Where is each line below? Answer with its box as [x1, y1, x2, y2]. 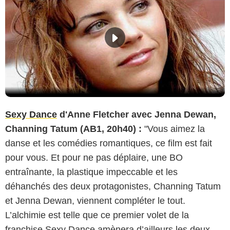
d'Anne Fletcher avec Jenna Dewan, [57, 109, 216, 120]
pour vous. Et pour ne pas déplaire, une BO [5, 152, 183, 163]
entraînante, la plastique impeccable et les [5, 167, 178, 177]
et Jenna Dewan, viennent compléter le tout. [5, 196, 185, 206]
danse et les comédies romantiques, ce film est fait [5, 138, 212, 148]
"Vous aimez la [142, 124, 205, 134]
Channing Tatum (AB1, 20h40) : [5, 124, 142, 134]
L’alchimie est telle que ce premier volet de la [5, 210, 189, 220]
